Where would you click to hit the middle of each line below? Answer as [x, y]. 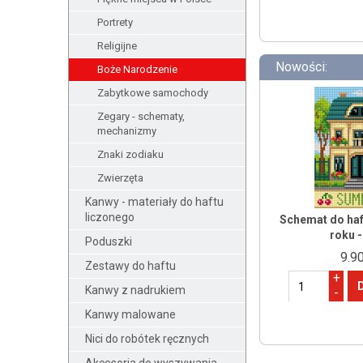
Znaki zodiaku [130, 154]
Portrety [115, 22]
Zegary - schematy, [141, 116]
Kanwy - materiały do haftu [154, 202]
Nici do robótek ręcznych [147, 339]
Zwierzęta [120, 178]
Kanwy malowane [130, 314]
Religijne [117, 46]
